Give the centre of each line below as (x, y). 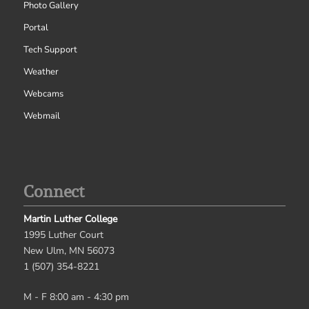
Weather (41, 71)
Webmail (41, 116)
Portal (36, 27)
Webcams (43, 93)
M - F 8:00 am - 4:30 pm (76, 297)
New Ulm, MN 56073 (69, 251)
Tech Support (50, 49)
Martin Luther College (70, 219)
